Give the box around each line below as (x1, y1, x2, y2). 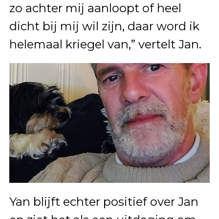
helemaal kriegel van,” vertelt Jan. (9, 37, 201, 51)
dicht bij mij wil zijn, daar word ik (9, 19, 199, 33)
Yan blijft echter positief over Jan (9, 194, 198, 209)
